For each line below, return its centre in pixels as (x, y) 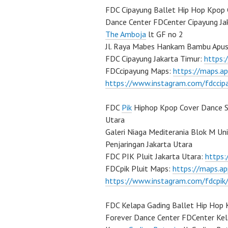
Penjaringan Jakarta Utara (149, 144)
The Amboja (126, 34)
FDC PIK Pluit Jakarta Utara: (155, 156)
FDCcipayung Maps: (139, 71)
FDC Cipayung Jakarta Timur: (155, 59)
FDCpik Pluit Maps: (139, 168)
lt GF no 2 (165, 34)
